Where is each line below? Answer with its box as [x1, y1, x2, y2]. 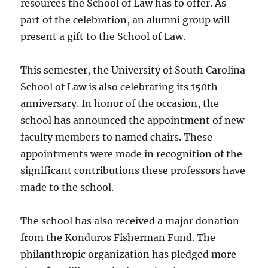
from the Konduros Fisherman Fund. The [20, 231, 216, 243]
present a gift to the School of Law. [20, 30, 186, 42]
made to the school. [20, 181, 114, 193]
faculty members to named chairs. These [20, 130, 213, 143]
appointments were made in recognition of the [20, 147, 243, 160]
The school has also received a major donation [20, 214, 240, 227]
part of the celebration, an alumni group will [20, 13, 230, 26]
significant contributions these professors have [20, 164, 246, 176]
